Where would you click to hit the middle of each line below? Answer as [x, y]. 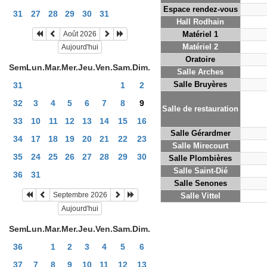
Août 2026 [80, 34]
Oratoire [201, 59]
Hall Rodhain [201, 22]
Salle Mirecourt [201, 146]
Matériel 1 [201, 34]
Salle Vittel [200, 196]
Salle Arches [201, 72]
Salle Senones [200, 183]
